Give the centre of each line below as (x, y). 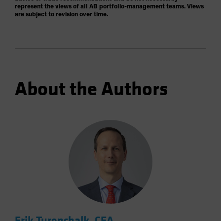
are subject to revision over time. (61, 14)
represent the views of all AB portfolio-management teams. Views (109, 6)
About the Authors (91, 89)
